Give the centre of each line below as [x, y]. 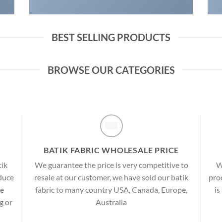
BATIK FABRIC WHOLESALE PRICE [111, 150]
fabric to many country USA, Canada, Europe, [111, 190]
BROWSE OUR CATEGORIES [111, 70]
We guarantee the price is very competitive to [111, 165]
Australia [111, 202]
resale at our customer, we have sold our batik [111, 177]
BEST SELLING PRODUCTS [111, 37]
